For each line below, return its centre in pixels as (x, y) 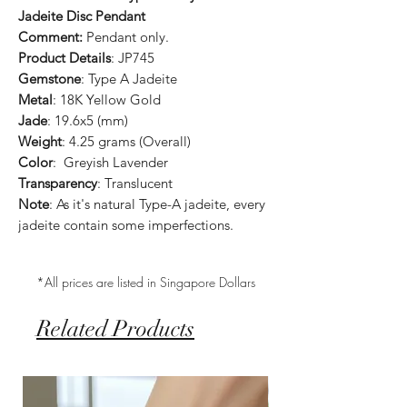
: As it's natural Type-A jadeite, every (157, 203)
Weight (40, 141)
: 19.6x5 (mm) (88, 120)
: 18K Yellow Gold (107, 99)
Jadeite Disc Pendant (82, 15)
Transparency (58, 183)
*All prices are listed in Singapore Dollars (145, 282)
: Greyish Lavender (110, 162)
